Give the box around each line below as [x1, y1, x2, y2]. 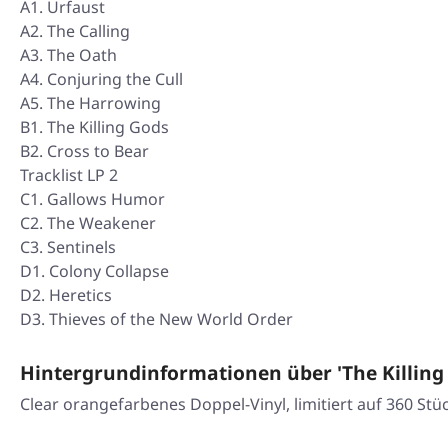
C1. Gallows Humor [20, 188, 165, 211]
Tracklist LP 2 [20, 164, 118, 187]
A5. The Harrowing [20, 92, 161, 115]
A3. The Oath [20, 44, 117, 67]
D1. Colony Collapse [20, 260, 169, 283]
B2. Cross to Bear [20, 140, 149, 163]
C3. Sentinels [20, 236, 116, 259]
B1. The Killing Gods [20, 116, 169, 139]
